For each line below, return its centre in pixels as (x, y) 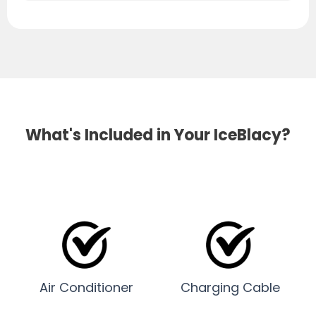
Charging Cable (230, 288)
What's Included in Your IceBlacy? (158, 135)
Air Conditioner (86, 288)
